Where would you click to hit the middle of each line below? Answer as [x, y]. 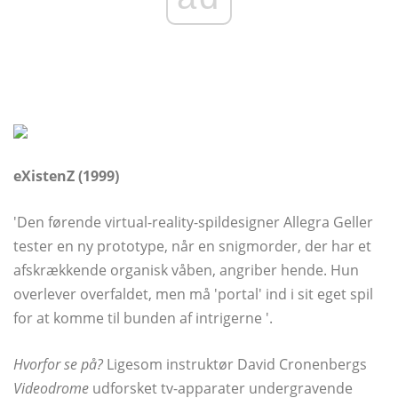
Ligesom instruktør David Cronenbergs [235, 365]
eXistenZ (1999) [66, 176]
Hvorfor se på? [58, 365]
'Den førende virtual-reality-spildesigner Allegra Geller [193, 223]
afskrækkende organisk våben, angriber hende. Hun [186, 271]
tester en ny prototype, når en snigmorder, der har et [192, 247]
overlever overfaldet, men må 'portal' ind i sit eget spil [193, 295]
